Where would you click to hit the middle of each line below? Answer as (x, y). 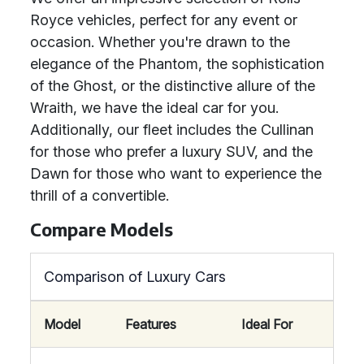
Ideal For (267, 324)
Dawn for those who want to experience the (176, 173)
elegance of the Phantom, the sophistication (177, 64)
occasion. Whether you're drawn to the (160, 42)
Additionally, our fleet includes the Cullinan (172, 130)
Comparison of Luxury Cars (135, 277)
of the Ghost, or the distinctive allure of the (173, 86)
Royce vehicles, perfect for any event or (164, 20)
